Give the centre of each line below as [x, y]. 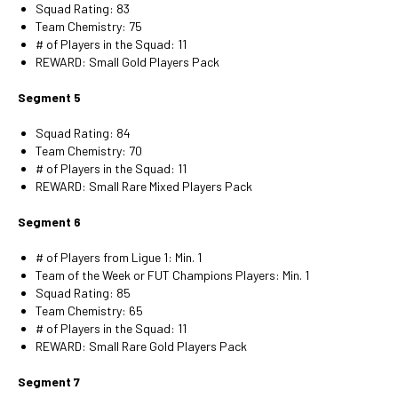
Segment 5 [49, 97]
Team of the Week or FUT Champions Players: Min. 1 [172, 275]
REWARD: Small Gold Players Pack [127, 62]
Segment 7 [49, 382]
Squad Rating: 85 [83, 293]
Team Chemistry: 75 [89, 26]
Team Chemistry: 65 [89, 310]
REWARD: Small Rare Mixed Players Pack [144, 186]
